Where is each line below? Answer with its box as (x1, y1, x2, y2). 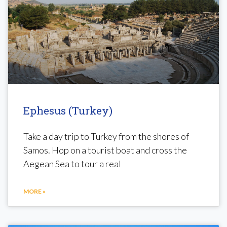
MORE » (23, 187, 46, 195)
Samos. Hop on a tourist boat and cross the (23, 144, 187, 156)
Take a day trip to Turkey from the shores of (23, 130, 189, 142)
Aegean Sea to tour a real (23, 158, 121, 169)
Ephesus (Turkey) (23, 103, 112, 118)
